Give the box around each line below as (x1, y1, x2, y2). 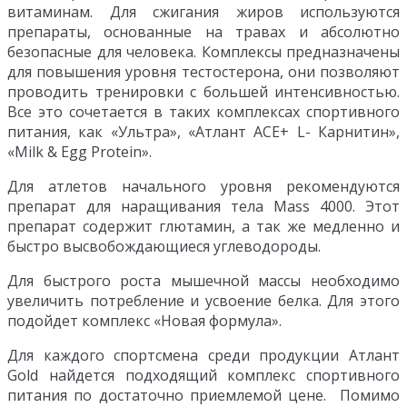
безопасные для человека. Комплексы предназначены (7, 42, 400, 63)
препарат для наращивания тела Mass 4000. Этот (7, 196, 400, 217)
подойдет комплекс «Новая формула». (7, 311, 282, 332)
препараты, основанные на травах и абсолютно (7, 22, 400, 43)
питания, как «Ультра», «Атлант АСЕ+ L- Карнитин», (7, 122, 400, 143)
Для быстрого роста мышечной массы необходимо (7, 271, 400, 292)
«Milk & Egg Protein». (7, 142, 152, 163)
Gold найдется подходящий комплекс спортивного (7, 365, 400, 386)
